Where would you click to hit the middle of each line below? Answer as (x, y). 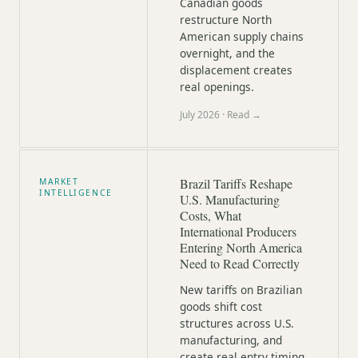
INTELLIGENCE (76, 193)
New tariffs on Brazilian (241, 290)
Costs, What (211, 215)
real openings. (217, 87)
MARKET (59, 181)
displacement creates (236, 70)
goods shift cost (221, 306)
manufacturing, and (231, 340)
